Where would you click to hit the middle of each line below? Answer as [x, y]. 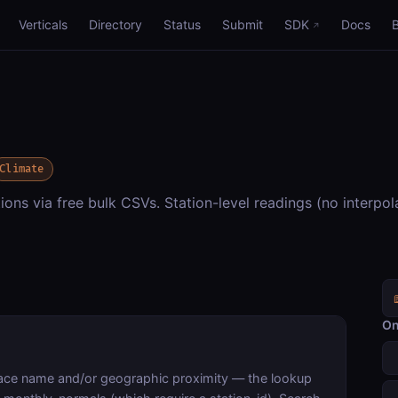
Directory [115, 24]
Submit [243, 24]
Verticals [43, 24]
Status [182, 24]
